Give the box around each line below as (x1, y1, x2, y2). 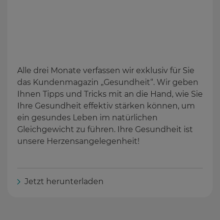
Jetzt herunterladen (25, 176, 104, 186)
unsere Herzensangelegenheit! (17, 136, 139, 146)
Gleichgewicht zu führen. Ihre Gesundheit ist (17, 124, 193, 134)
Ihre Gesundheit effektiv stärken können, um (17, 101, 195, 110)
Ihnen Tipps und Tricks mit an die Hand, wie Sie (17, 89, 203, 99)
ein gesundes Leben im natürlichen (17, 112, 158, 122)
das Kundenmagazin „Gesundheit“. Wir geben (17, 77, 198, 87)
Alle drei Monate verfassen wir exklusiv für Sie (17, 65, 194, 75)
